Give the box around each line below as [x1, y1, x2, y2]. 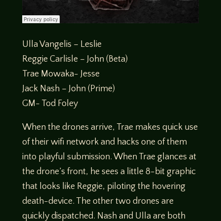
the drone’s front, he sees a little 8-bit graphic [22, 167, 196, 177]
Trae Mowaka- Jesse [22, 69, 100, 79]
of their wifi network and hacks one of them [22, 137, 187, 147]
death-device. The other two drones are [22, 196, 174, 207]
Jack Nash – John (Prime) [22, 84, 115, 94]
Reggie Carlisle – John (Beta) [22, 54, 128, 65]
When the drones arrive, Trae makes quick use [22, 122, 198, 133]
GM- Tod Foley [22, 99, 78, 109]
